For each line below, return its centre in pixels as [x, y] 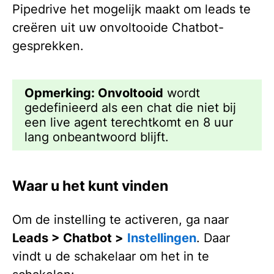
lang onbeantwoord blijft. [97, 137]
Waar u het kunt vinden [90, 185]
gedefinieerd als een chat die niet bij [130, 107]
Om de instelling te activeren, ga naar [120, 220]
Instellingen [162, 238]
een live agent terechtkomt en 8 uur [129, 122]
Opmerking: [61, 93]
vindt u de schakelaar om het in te [111, 257]
